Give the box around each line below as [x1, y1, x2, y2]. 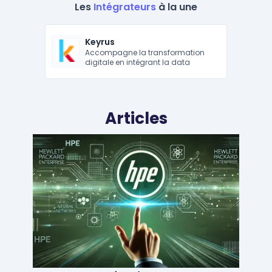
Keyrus [85, 36, 115, 48]
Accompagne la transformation [85, 47, 205, 58]
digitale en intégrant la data [85, 57, 191, 67]
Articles [104, 107, 168, 129]
